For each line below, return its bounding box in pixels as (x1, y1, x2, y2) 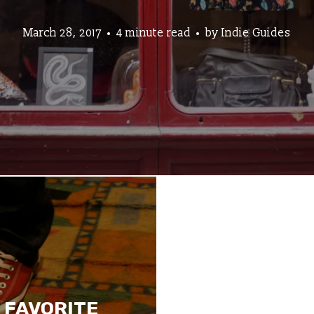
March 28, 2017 (23, 25, 102, 40)
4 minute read (116, 25, 191, 40)
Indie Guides (221, 25, 291, 40)
